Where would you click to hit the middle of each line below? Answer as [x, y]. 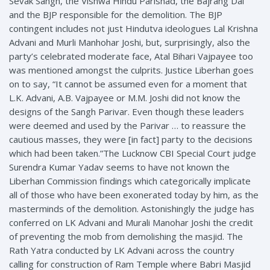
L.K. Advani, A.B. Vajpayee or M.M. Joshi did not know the [125, 97]
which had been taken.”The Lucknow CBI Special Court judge [133, 153]
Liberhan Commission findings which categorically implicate [130, 181]
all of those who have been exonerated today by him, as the [134, 194]
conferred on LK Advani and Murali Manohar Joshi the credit [131, 222]
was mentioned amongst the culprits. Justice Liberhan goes [131, 70]
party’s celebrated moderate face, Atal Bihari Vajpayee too [131, 56]
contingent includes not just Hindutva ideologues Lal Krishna [133, 28]
